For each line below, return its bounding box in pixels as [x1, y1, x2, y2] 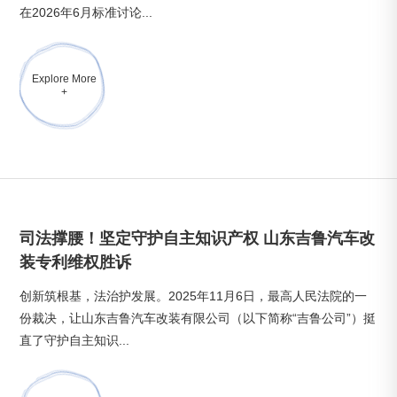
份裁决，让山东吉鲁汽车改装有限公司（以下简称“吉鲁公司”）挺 [19, 311, 377, 325]
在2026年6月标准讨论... [19, 5, 153, 19]
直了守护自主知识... [19, 333, 130, 347]
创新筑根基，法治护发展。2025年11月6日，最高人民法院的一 [19, 289, 368, 303]
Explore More [31, 73, 97, 85]
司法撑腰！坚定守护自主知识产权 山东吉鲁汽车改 [19, 230, 376, 247]
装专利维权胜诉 [19, 253, 132, 271]
